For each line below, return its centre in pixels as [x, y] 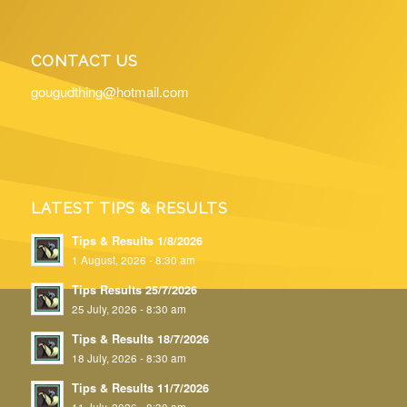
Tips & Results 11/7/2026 [140, 387]
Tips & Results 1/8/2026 [137, 240]
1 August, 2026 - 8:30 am [133, 259]
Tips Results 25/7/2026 [134, 289]
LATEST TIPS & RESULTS [129, 208]
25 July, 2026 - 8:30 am [129, 308]
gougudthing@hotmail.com [109, 91]
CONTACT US [84, 61]
